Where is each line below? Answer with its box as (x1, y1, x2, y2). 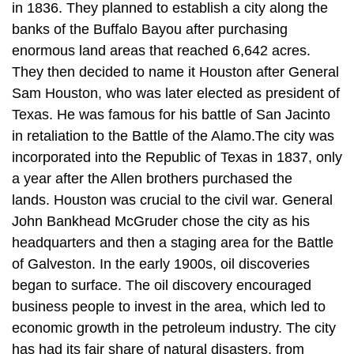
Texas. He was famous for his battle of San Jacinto (12, 106, 330, 122)
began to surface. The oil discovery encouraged (12, 277, 311, 293)
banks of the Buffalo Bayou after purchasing (12, 21, 288, 37)
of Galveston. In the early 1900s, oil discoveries (12, 255, 310, 272)
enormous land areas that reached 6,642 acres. (12, 42, 311, 58)
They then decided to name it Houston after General (12, 63, 339, 80)
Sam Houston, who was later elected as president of (12, 85, 340, 101)
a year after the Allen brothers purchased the (12, 170, 292, 186)
